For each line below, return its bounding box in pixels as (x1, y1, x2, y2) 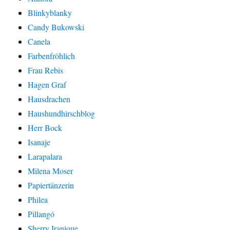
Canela (28, 35, 51, 47)
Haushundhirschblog (28, 107, 95, 119)
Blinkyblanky (28, 7, 72, 18)
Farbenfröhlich (28, 50, 75, 61)
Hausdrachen (28, 93, 71, 104)
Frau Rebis (28, 64, 64, 75)
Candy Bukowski (28, 21, 85, 32)
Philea (28, 194, 48, 205)
